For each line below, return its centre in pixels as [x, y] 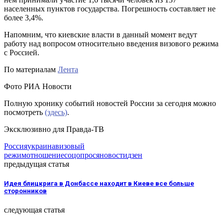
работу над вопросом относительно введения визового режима [111, 43]
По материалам [31, 69]
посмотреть [24, 112]
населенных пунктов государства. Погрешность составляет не [110, 8]
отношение [45, 155]
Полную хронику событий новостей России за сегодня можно [110, 103]
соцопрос [80, 155]
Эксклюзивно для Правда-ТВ [54, 129]
